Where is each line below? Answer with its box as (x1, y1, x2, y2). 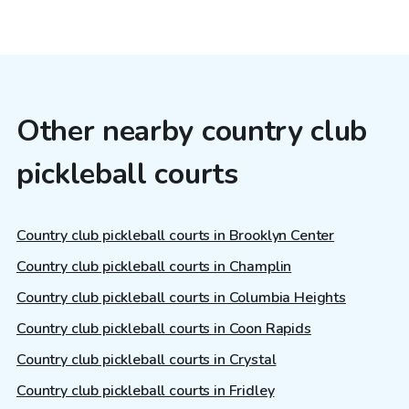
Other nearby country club (16, 111, 367, 152)
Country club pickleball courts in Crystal (16, 349, 277, 370)
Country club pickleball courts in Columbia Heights (16, 287, 346, 308)
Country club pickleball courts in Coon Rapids (16, 318, 311, 339)
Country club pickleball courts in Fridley (16, 380, 275, 401)
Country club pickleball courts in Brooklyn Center (16, 225, 335, 246)
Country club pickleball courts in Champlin (16, 256, 292, 277)
